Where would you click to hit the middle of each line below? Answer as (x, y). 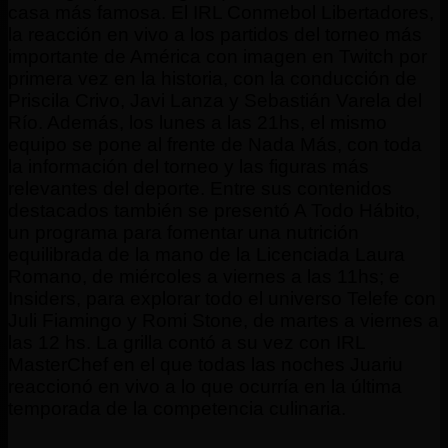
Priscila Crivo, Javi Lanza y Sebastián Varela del (215, 100)
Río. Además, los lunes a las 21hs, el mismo (197, 122)
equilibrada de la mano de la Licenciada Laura (206, 254)
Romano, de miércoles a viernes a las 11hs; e (204, 276)
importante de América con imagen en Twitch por (217, 56)
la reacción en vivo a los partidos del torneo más (215, 34)
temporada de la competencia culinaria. (177, 408)
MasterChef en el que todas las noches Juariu (205, 364)
